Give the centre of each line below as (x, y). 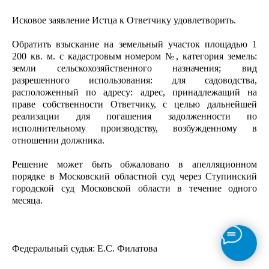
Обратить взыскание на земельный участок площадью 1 (134, 44)
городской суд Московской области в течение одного (134, 188)
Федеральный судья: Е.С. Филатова (85, 248)
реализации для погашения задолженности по (134, 116)
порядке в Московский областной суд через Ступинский (134, 176)
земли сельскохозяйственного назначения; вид (134, 68)
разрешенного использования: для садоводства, (134, 80)
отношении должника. (58, 140)
